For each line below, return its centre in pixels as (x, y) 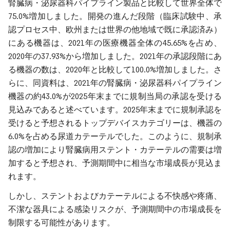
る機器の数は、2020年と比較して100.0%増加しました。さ (115, 70)
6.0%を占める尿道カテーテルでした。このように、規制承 (115, 136)
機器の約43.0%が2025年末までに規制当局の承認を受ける (115, 96)
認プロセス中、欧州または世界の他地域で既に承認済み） (115, 30)
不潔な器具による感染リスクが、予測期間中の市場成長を (115, 209)
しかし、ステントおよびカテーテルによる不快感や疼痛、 (115, 196)
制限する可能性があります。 (62, 223)
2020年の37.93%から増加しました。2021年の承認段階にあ (115, 56)
